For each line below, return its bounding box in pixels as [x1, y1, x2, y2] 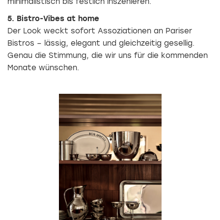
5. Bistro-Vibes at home [7, 14, 99, 24]
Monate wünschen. [7, 63, 79, 73]
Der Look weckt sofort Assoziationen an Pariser [7, 27, 192, 36]
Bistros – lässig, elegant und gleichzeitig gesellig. [7, 39, 194, 48]
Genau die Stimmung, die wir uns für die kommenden [7, 51, 208, 60]
